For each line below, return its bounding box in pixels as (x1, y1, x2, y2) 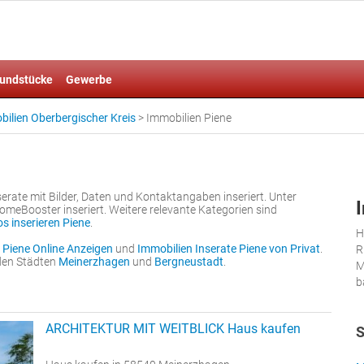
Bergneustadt (154, 255, 223, 268)
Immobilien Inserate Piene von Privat (137, 242, 320, 255)
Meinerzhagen (58, 255, 130, 268)
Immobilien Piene (146, 111, 232, 124)
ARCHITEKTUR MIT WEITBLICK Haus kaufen (45, 321, 301, 336)
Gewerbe (66, 73, 112, 86)
